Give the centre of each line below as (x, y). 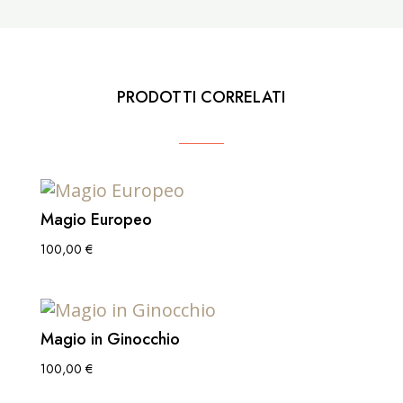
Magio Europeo (96, 220)
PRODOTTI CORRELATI (201, 98)
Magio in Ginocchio (110, 339)
